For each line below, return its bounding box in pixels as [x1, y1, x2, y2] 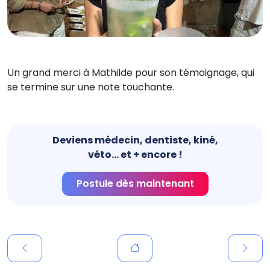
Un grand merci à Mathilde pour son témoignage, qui [7, 66, 254, 80]
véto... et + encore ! [87, 148, 183, 162]
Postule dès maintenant [76, 177, 194, 191]
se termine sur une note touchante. [7, 80, 174, 95]
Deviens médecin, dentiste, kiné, [52, 133, 218, 148]
